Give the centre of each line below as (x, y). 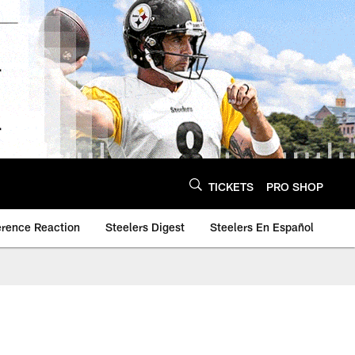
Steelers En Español (262, 227)
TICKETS (231, 186)
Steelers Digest (145, 227)
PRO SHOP (295, 186)
